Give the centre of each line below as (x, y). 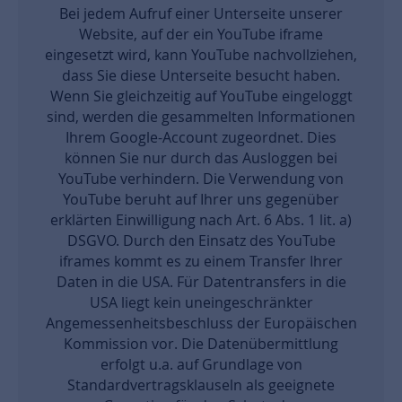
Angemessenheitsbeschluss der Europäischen (201, 323)
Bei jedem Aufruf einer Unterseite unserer (201, 13)
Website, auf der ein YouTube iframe (201, 34)
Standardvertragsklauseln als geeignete (201, 385)
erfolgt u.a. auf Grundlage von (201, 364)
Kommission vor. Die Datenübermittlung (201, 344)
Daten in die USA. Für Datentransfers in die (201, 282)
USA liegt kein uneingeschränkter (201, 302)
